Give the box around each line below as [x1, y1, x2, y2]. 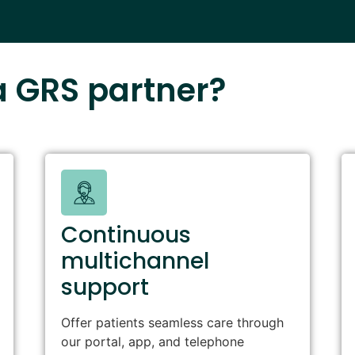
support [61, 272, 150, 303]
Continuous [61, 219, 192, 251]
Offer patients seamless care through [61, 315, 284, 331]
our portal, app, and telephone [61, 334, 245, 350]
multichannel [61, 246, 210, 277]
